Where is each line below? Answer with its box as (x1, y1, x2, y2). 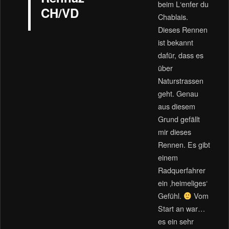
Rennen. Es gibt (157, 139, 210, 150)
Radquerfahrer (157, 165, 205, 176)
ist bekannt (157, 37, 193, 48)
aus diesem (157, 101, 195, 112)
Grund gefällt (157, 113, 200, 125)
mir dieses (157, 126, 191, 138)
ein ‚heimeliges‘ (157, 177, 208, 189)
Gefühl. (157, 190, 184, 201)
